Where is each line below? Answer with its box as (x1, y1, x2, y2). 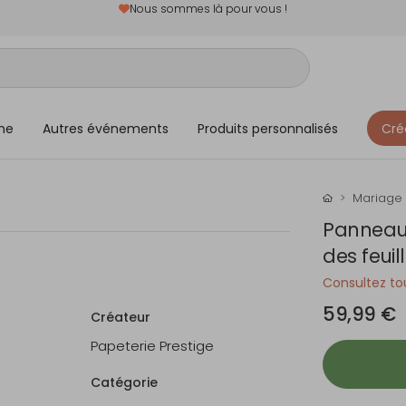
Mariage (353, 190, 402, 206)
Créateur (91, 308, 150, 326)
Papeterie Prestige (91, 336, 214, 355)
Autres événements (43, 119, 169, 138)
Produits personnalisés (198, 119, 338, 138)
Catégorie (91, 373, 158, 391)
